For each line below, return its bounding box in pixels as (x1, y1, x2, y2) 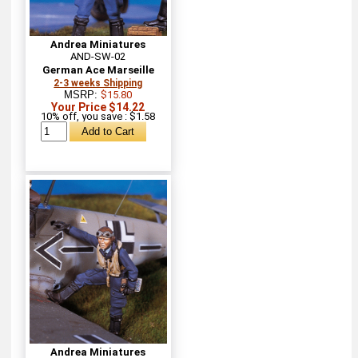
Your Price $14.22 (51, 100, 145, 113)
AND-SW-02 (70, 50, 126, 62)
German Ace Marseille (42, 63, 154, 76)
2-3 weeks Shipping (54, 77, 143, 89)
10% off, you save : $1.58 (41, 109, 156, 122)
